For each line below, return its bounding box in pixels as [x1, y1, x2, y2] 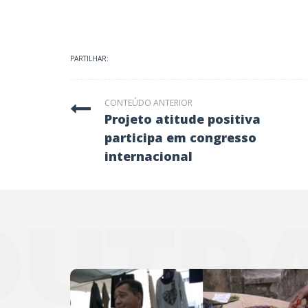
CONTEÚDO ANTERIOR [104, 97, 192, 109]
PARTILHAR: [70, 54, 109, 63]
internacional [104, 148, 192, 164]
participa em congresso [104, 129, 256, 146]
